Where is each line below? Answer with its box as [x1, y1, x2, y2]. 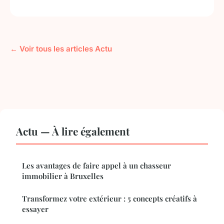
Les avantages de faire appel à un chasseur [22, 160, 171, 171]
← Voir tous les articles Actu [10, 44, 112, 54]
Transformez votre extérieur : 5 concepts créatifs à [22, 193, 197, 204]
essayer [22, 204, 48, 214]
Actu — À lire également [16, 124, 129, 138]
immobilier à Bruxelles [22, 171, 103, 181]
